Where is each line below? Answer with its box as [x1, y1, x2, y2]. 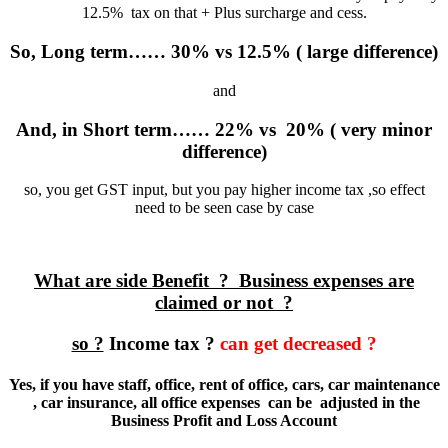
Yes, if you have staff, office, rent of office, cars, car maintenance [8, 376, 440, 394]
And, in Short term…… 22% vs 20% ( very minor [16, 118, 432, 140]
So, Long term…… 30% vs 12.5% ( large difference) [10, 41, 438, 63]
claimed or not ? [155, 292, 293, 314]
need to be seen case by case [134, 199, 314, 217]
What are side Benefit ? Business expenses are [34, 270, 414, 292]
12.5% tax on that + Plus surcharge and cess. [81, 4, 367, 22]
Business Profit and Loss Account [111, 412, 337, 430]
